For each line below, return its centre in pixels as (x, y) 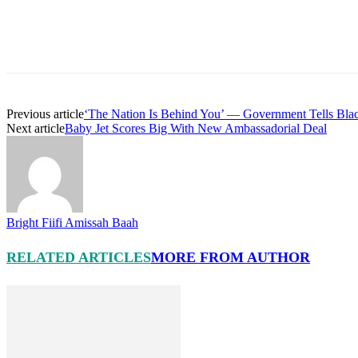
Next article (36, 128)
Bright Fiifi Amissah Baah (72, 222)
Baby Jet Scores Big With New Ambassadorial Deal (196, 128)
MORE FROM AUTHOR (231, 257)
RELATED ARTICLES (79, 257)
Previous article (45, 113)
